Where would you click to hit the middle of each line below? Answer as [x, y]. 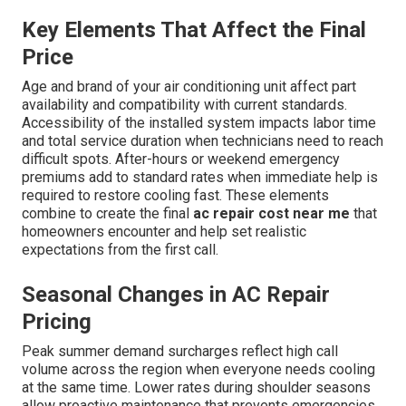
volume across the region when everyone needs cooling [198, 370]
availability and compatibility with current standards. [184, 105]
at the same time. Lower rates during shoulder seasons [196, 388]
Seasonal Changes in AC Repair [176, 295]
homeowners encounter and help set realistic [164, 232]
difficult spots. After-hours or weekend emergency [181, 159]
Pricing [57, 322]
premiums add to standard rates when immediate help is [200, 178]
